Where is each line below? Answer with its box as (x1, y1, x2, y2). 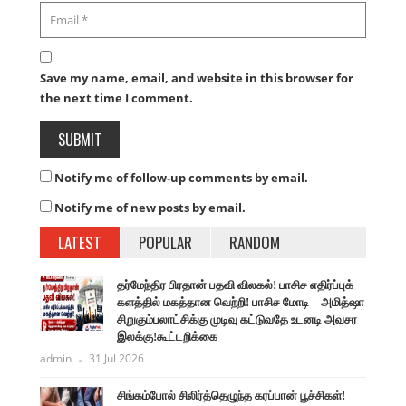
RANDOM (229, 230, 280, 254)
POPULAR (139, 230, 192, 254)
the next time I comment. (40, 89, 193, 106)
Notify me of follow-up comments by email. (54, 169, 308, 186)
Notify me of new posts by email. (54, 198, 246, 216)
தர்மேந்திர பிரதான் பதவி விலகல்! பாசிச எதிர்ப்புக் (117, 277, 353, 292)
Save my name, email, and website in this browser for (40, 69, 353, 86)
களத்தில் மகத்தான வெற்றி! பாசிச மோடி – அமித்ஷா (117, 295, 364, 309)
